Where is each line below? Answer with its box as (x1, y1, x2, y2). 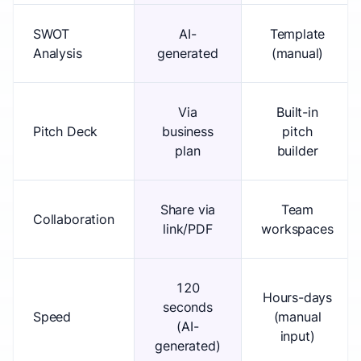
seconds (163, 299, 213, 315)
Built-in (276, 104, 318, 120)
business (162, 123, 214, 139)
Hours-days (262, 289, 333, 305)
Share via (160, 201, 216, 218)
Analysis (33, 45, 82, 61)
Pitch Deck (33, 123, 98, 139)
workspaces (261, 221, 334, 237)
